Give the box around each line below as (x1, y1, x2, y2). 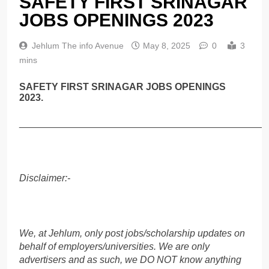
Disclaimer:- (19, 172, 70, 183)
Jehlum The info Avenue (32, 41, 124, 51)
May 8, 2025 (143, 41, 190, 51)
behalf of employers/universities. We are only (19, 241, 210, 252)
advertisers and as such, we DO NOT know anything (19, 254, 241, 265)
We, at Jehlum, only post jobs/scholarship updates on (19, 228, 245, 238)
